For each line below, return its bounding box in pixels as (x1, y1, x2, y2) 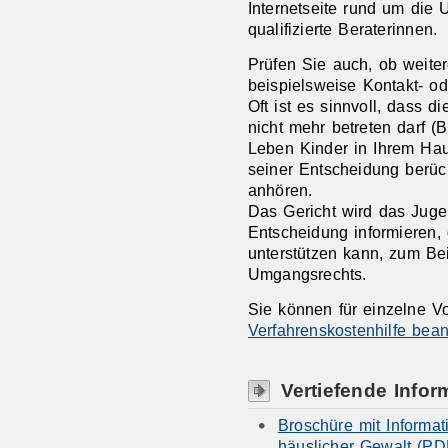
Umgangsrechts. (247, 264, 367, 283)
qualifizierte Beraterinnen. (247, 20, 438, 39)
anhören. (247, 180, 313, 199)
